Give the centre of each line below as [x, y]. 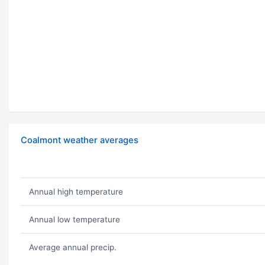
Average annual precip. [72, 248]
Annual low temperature [74, 220]
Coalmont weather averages [80, 140]
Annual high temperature [76, 192]
